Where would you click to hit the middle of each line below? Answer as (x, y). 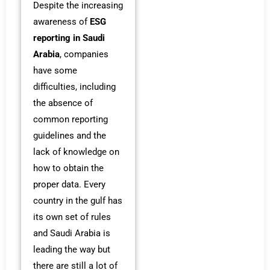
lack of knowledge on (76, 152)
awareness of (61, 21)
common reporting (71, 119)
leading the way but (72, 249)
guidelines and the (70, 135)
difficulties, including (74, 86)
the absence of (63, 103)
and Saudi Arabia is (72, 233)
